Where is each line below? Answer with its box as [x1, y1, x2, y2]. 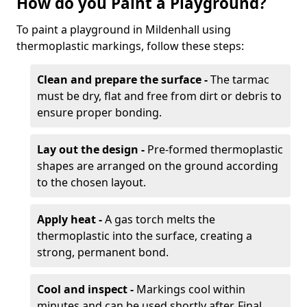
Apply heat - [37, 212, 102, 227]
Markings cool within [134, 282, 245, 297]
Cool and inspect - [37, 282, 134, 297]
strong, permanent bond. [37, 245, 169, 260]
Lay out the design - [37, 142, 145, 157]
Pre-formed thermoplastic [145, 142, 283, 157]
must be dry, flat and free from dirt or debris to [37, 88, 282, 103]
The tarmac [210, 72, 269, 87]
